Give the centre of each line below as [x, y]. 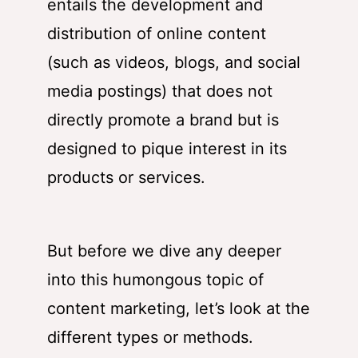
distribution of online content [157, 33]
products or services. [126, 177]
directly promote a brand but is [163, 119]
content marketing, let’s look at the [179, 308]
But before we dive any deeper [164, 251]
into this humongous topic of [155, 279]
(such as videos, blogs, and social [174, 62]
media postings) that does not [160, 91]
